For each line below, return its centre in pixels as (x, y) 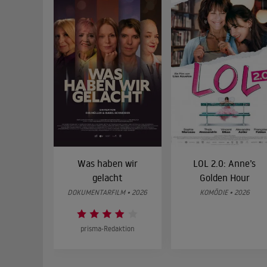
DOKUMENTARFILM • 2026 (108, 192)
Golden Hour (224, 177)
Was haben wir (107, 163)
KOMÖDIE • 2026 (224, 192)
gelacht (107, 177)
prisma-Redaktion (107, 228)
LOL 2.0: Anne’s (225, 163)
